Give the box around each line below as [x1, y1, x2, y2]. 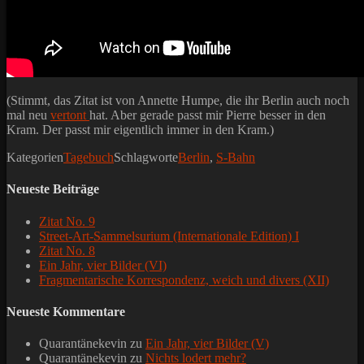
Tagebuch [63, 150, 114, 165]
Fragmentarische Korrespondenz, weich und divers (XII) [39, 272, 329, 287]
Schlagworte [114, 150, 178, 165]
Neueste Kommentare [6, 304, 125, 318]
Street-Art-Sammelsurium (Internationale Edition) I [39, 228, 299, 243]
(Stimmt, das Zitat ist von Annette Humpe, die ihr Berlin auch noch [6, 93, 349, 108]
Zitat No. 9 [39, 214, 95, 228]
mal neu [6, 108, 50, 123]
